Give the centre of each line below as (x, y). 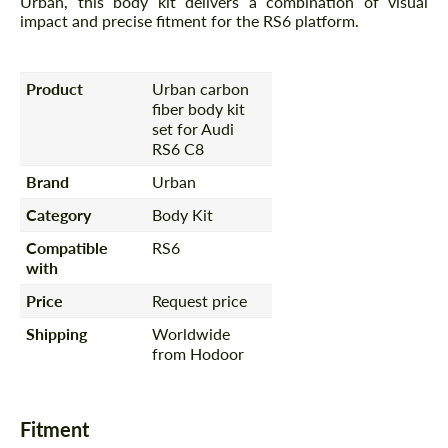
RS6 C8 (178, 148)
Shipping (57, 333)
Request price (200, 300)
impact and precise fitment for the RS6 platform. (189, 21)
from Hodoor (198, 353)
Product (55, 88)
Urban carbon (201, 88)
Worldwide (191, 333)
